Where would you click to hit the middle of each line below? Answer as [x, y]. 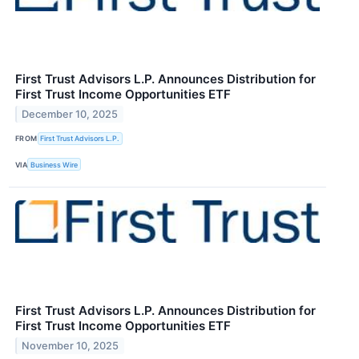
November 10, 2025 [71, 346]
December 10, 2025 [70, 114]
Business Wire [54, 164]
